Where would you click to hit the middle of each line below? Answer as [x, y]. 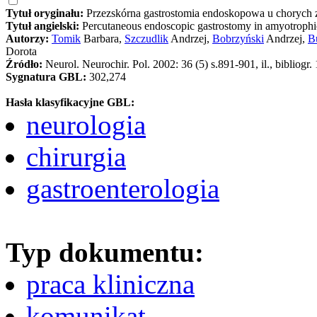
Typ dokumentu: [105, 252]
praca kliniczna [110, 284]
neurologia [86, 125]
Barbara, [103, 38]
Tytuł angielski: [44, 25]
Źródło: [25, 64]
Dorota [21, 51]
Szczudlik [146, 38]
